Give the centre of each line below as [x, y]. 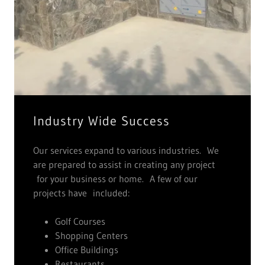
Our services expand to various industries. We [126, 150]
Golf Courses [80, 221]
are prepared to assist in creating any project [124, 164]
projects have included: [81, 193]
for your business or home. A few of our [115, 178]
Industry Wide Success [101, 121]
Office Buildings [86, 249]
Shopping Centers [91, 235]
